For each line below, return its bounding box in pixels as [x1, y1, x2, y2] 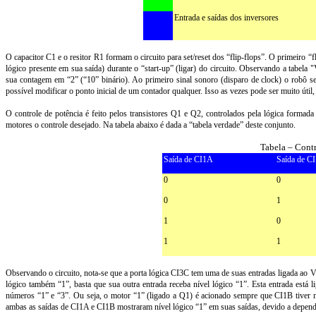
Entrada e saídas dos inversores [174, 13, 279, 23]
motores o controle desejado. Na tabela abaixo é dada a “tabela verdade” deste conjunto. [6, 120, 296, 130]
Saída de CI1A [164, 154, 213, 164]
